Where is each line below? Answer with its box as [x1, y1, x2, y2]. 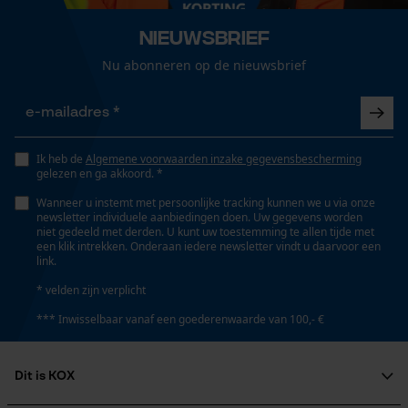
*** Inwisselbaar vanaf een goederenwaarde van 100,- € [36, 311, 324, 327]
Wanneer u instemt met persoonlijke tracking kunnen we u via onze [36, 195, 375, 210]
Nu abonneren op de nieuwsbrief [102, 56, 306, 74]
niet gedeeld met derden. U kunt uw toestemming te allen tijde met [36, 224, 374, 240]
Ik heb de [36, 151, 86, 167]
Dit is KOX [15, 370, 75, 382]
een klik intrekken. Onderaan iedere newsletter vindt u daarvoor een [36, 239, 381, 254]
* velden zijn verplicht [36, 282, 146, 298]
